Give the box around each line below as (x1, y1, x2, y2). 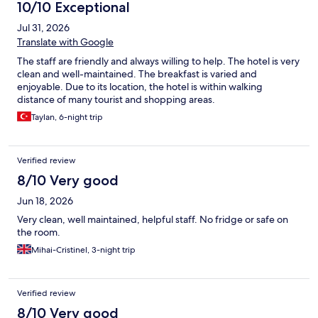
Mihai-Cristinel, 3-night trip (31, 244, 136, 256)
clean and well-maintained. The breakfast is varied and (17, 67, 257, 81)
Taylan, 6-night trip (31, 111, 103, 124)
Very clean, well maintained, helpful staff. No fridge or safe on (17, 213, 288, 226)
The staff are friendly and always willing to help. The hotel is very (17, 55, 300, 68)
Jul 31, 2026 (17, 21, 70, 35)
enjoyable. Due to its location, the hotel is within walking (17, 80, 263, 94)
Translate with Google (17, 35, 114, 49)
